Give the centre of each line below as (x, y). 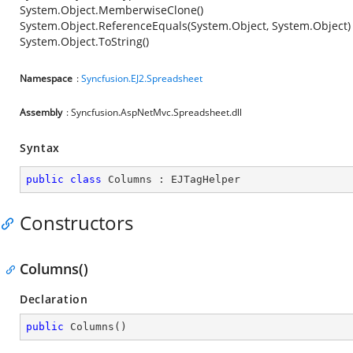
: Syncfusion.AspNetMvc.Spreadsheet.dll (154, 112)
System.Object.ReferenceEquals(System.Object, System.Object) (185, 26)
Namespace (46, 78)
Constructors (76, 223)
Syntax (40, 148)
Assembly (41, 112)
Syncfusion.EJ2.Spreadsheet (142, 78)
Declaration (54, 299)
